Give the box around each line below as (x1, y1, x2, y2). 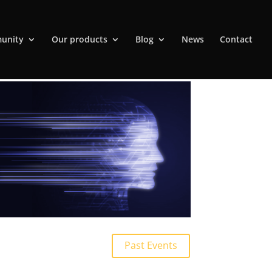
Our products (52, 33, 107, 45)
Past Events (124, 239, 178, 253)
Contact (220, 33, 253, 45)
